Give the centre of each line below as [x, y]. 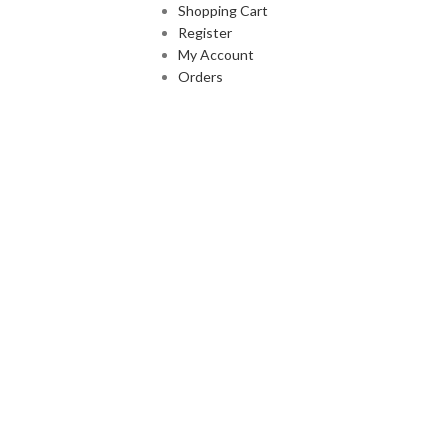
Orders [200, 76]
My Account [215, 54]
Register [204, 32]
